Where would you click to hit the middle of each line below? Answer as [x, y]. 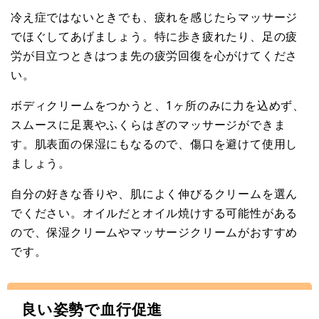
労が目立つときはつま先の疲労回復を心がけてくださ [155, 55]
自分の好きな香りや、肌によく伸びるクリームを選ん [155, 193]
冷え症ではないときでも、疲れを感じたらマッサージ [155, 17]
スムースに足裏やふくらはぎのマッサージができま [148, 124]
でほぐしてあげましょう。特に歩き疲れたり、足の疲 [155, 36]
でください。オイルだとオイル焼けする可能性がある [155, 213]
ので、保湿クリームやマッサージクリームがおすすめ [155, 232]
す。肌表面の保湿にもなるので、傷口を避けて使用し [155, 143]
